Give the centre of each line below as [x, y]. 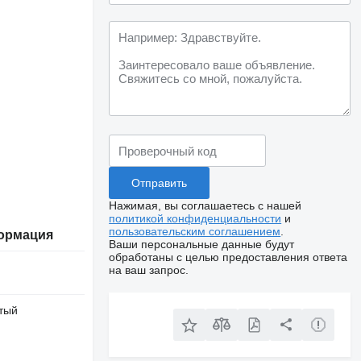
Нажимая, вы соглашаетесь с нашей [205, 205]
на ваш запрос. [149, 270]
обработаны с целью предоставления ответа [228, 257]
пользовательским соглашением [195, 231]
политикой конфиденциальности [195, 218]
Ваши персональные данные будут [202, 244]
